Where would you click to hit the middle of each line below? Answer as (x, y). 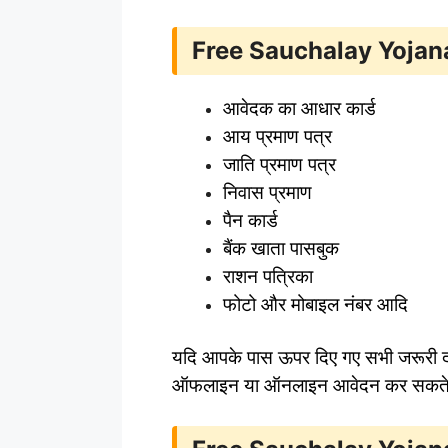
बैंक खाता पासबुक (281, 248)
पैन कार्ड (250, 220)
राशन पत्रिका (268, 276)
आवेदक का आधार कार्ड (299, 108)
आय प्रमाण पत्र (277, 136)
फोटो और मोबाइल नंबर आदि (315, 304)
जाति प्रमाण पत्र (279, 164)
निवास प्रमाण (267, 192)
